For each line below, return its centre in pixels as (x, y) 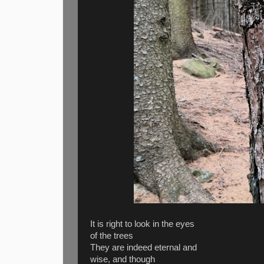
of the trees (112, 235)
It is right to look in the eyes (142, 224)
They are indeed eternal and (143, 247)
